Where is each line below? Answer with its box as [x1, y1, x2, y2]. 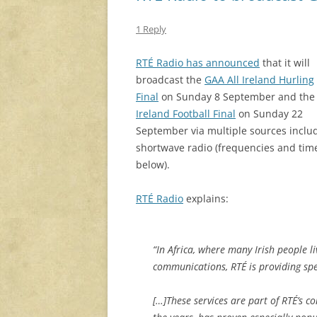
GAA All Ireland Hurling [204, 73, 314, 87]
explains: [183, 192, 229, 206]
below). [136, 158, 170, 172]
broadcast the [136, 73, 204, 87]
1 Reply [136, 23, 166, 36]
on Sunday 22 [236, 107, 303, 121]
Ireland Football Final [136, 107, 236, 121]
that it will [260, 56, 310, 70]
